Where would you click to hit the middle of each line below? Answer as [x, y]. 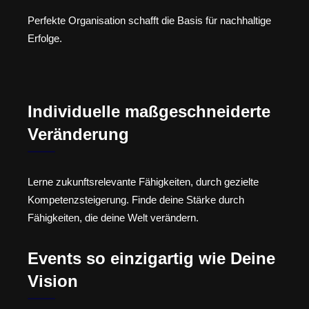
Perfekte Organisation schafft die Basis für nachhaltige [149, 20]
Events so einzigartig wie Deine [151, 258]
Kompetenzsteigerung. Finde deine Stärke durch [136, 200]
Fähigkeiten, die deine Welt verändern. [113, 218]
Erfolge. [45, 38]
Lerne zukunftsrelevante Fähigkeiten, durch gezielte [143, 182]
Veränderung [78, 134]
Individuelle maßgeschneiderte [149, 112]
